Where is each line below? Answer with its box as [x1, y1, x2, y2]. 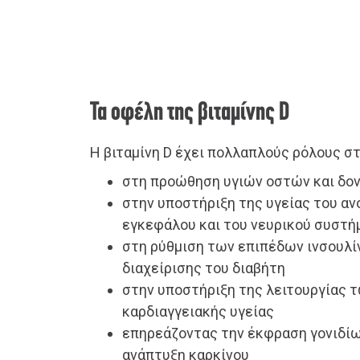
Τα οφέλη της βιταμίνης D [90, 100, 290, 127]
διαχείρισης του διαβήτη [122, 260, 285, 277]
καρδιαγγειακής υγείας [122, 303, 274, 321]
